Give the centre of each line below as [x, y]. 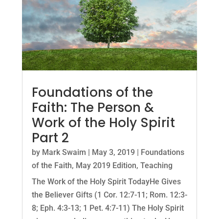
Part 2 [50, 138]
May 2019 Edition [106, 165]
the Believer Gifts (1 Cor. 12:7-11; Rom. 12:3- [109, 195]
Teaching [156, 165]
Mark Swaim [64, 152]
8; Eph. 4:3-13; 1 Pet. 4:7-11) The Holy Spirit [108, 208]
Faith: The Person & [93, 107]
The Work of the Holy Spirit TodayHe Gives [106, 181]
